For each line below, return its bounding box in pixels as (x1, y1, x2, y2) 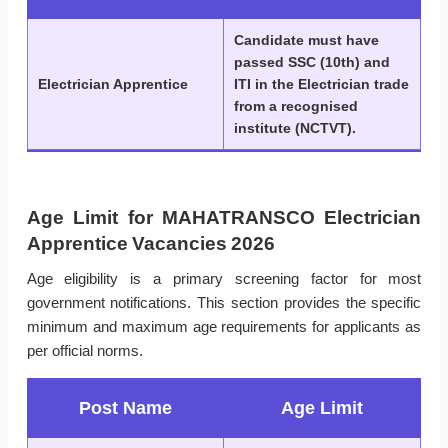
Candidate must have (234, 32, 379, 49)
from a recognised (234, 98, 358, 115)
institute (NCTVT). (234, 120, 356, 137)
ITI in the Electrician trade (234, 76, 409, 93)
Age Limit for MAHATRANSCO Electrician (26, 207, 422, 229)
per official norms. (26, 342, 143, 360)
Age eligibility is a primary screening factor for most (26, 270, 422, 288)
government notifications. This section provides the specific (26, 294, 422, 312)
